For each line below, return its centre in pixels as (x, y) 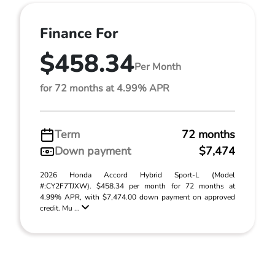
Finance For (79, 33)
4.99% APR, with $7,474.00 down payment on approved (137, 197)
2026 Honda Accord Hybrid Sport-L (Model (137, 175)
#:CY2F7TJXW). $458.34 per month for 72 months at (137, 186)
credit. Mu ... (61, 208)
